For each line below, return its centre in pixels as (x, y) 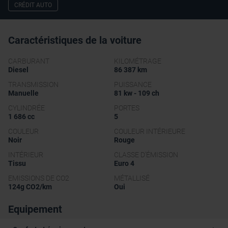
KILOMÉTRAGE (138, 61)
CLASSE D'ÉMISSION (146, 155)
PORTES (127, 108)
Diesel (18, 70)
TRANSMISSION (33, 85)
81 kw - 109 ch (137, 93)
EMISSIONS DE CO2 (39, 178)
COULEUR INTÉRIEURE (150, 132)
